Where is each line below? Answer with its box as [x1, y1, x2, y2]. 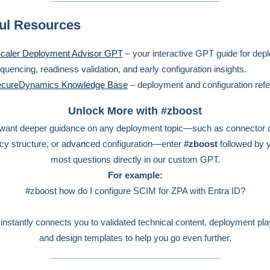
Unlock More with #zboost [68, 105, 202, 117]
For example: [107, 170, 163, 180]
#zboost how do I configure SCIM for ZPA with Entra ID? [25, 186, 245, 196]
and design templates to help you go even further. [39, 233, 231, 243]
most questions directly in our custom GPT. [50, 154, 220, 165]
